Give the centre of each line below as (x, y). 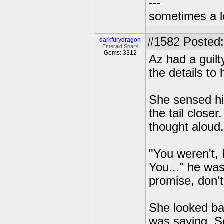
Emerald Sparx (120, 46)
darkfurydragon (120, 40)
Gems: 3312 (120, 53)
